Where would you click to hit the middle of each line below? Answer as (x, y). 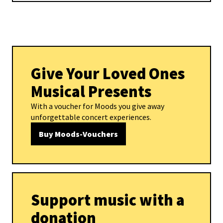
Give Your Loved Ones (108, 74)
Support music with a (108, 200)
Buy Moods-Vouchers (78, 134)
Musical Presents (91, 92)
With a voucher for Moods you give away (98, 106)
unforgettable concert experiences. (91, 117)
